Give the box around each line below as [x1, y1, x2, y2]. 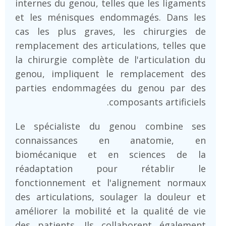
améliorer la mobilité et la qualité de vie [15, 204, 206, 217]
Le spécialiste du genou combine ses [15, 120, 206, 132]
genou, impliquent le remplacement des [15, 67, 206, 80]
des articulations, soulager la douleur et [15, 190, 206, 203]
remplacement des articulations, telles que [15, 39, 206, 51]
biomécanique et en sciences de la [15, 148, 206, 160]
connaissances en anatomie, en [15, 134, 206, 146]
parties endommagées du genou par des [15, 81, 206, 94]
